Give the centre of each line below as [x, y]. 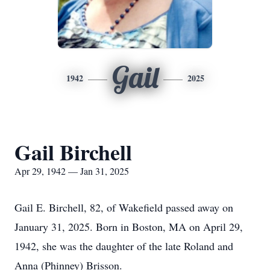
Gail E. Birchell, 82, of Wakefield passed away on [124, 207]
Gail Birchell [73, 152]
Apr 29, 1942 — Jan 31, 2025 [72, 171]
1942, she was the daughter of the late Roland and [124, 246]
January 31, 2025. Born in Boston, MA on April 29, [129, 227]
